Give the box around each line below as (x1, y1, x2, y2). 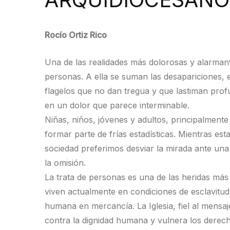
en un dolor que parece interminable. (45, 100, 189, 110)
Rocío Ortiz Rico (45, 30, 107, 40)
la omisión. (45, 158, 86, 168)
